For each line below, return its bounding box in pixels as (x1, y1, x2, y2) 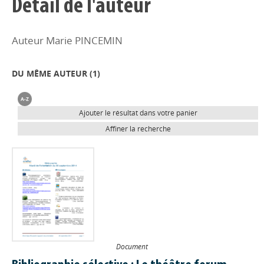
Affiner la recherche (105, 124, 171, 134)
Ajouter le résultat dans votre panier (78, 108, 197, 118)
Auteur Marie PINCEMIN (12, 34, 123, 47)
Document (116, 242, 148, 251)
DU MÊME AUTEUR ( (12, 68, 93, 79)
